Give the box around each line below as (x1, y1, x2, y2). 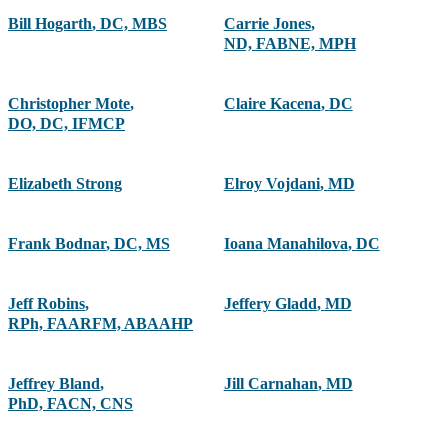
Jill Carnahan (223, 375, 318, 393)
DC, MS (114, 235, 170, 253)
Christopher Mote (8, 95, 130, 113)
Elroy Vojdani (223, 175, 320, 193)
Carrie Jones (223, 15, 311, 33)
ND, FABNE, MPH (223, 35, 356, 53)
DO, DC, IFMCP (8, 115, 125, 133)
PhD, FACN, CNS (8, 395, 133, 413)
